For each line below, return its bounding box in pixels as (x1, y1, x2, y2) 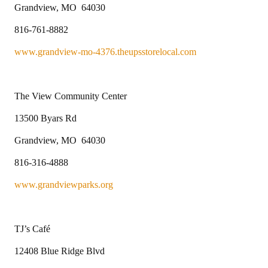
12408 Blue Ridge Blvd (14, 245, 105, 256)
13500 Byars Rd (14, 112, 77, 123)
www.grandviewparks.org (14, 179, 113, 190)
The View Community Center (14, 90, 127, 101)
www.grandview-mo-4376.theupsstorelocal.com (14, 46, 196, 57)
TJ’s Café (14, 223, 50, 234)
